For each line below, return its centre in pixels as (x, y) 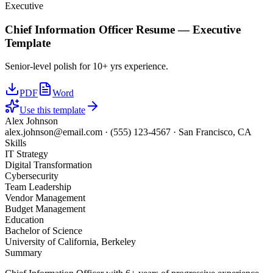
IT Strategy (27, 154)
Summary (23, 253)
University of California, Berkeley (70, 242)
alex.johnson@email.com (54, 132)
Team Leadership (38, 187)
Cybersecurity (32, 176)
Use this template (52, 110)
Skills (16, 143)
